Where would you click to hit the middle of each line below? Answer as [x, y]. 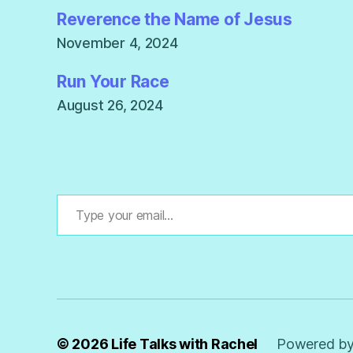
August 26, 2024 [110, 106]
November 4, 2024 [117, 43]
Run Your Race [113, 82]
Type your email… [75, 194]
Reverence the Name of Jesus [175, 20]
